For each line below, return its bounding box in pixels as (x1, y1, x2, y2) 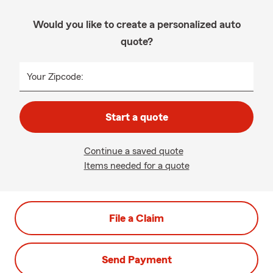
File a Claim (109, 213, 164, 224)
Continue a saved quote (83, 146, 183, 156)
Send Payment (101, 254, 172, 265)
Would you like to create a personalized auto (32, 19, 241, 30)
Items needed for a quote (83, 161, 190, 171)
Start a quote (105, 112, 168, 122)
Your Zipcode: (27, 72, 83, 82)
